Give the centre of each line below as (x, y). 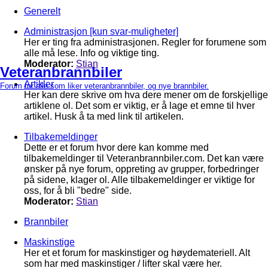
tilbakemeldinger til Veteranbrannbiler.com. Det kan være (144, 158)
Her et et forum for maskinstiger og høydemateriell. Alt (137, 253)
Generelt (42, 11)
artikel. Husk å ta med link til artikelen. (104, 116)
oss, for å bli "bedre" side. (78, 191)
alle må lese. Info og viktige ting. (92, 53)
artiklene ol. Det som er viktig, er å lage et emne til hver (139, 106)
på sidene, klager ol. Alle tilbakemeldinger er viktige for (139, 180)
